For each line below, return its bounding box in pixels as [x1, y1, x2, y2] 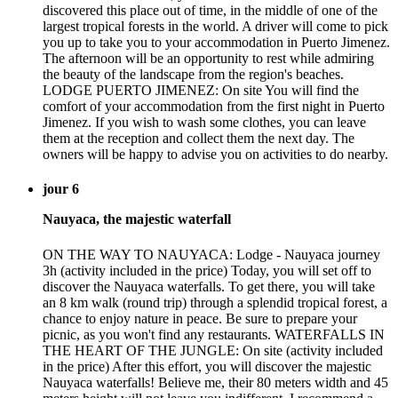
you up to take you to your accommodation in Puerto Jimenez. [43, 35, 390, 51]
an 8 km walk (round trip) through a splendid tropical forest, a [43, 294, 387, 310]
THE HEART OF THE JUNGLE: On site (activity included [43, 342, 383, 358]
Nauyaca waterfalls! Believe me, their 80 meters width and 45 [43, 374, 388, 390]
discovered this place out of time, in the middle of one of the [43, 3, 378, 19]
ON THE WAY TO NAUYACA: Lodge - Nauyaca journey [43, 246, 380, 262]
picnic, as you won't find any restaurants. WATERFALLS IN [43, 326, 385, 342]
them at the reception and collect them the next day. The [43, 131, 354, 147]
